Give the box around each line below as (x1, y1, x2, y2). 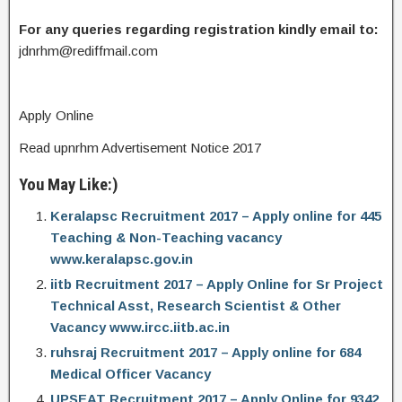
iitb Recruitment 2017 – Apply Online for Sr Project (50, 276, 383, 292)
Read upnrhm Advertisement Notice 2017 (19, 140, 261, 155)
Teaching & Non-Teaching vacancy (50, 230, 282, 245)
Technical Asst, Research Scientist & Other (50, 298, 341, 313)
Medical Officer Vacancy (50, 366, 211, 381)
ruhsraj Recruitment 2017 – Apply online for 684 (50, 345, 361, 360)
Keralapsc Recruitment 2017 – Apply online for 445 (50, 208, 381, 223)
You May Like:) (19, 175, 118, 195)
